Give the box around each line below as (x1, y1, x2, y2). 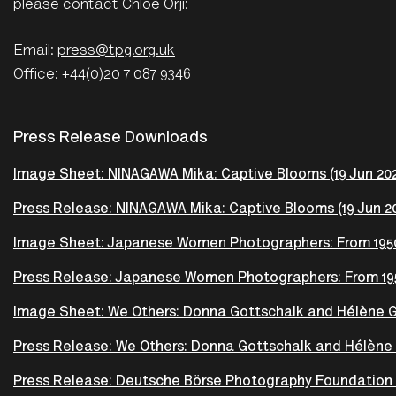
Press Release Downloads (13, 131, 208, 148)
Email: (13, 44, 57, 60)
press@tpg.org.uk (57, 44, 175, 60)
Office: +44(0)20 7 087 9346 (13, 68, 191, 84)
